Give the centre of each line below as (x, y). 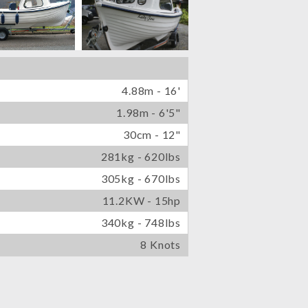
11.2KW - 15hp (141, 201)
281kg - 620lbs (141, 157)
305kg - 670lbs (141, 179)
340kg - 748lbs (141, 223)
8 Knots (161, 245)
